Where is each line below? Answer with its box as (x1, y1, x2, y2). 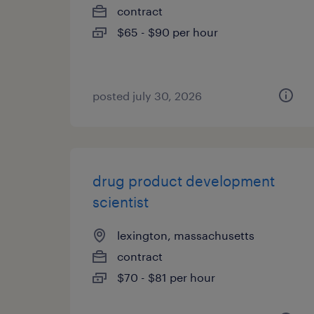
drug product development (93, 172, 275, 189)
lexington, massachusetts (117, 228, 254, 242)
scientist (93, 193, 149, 210)
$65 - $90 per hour (117, 25, 218, 39)
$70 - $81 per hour (117, 271, 215, 284)
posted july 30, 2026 (93, 89, 202, 102)
